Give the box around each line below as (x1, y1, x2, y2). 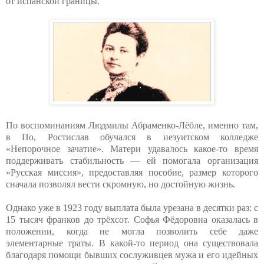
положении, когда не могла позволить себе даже (6, 226, 258, 236)
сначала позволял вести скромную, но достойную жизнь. (6, 179, 235, 189)
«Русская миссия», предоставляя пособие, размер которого (6, 167, 258, 177)
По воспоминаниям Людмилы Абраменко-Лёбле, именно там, (6, 120, 258, 130)
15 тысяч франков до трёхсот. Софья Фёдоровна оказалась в (6, 214, 258, 225)
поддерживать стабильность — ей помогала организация (6, 155, 258, 166)
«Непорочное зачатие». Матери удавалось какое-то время (6, 143, 258, 154)
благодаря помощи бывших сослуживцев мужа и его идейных (6, 249, 258, 260)
